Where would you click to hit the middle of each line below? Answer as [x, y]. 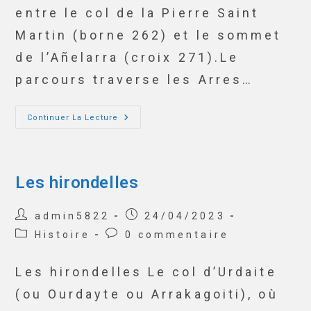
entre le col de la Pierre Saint [137, 13]
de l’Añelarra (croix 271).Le [127, 57]
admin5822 [72, 216]
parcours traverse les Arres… [135, 79]
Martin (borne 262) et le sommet [149, 35]
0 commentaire [177, 235]
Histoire [62, 235]
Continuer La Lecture [73, 118]
